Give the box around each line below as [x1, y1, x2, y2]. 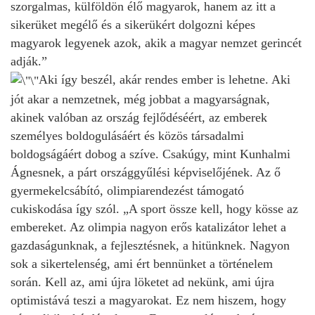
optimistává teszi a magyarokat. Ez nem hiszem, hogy [11, 292, 286, 307]
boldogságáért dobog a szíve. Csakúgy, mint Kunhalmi [11, 146, 290, 161]
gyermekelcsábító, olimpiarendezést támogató [11, 183, 244, 198]
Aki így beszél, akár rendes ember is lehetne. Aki [39, 72, 290, 86]
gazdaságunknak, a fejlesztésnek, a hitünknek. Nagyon [11, 238, 290, 252]
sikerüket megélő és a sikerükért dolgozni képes [11, 17, 255, 32]
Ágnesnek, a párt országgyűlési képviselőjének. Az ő [11, 165, 281, 179]
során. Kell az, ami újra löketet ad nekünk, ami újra [11, 274, 274, 289]
